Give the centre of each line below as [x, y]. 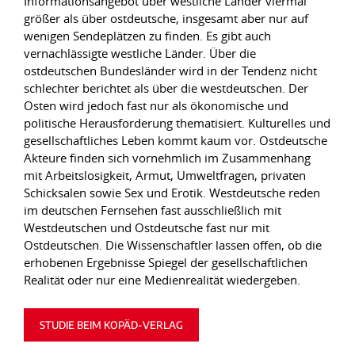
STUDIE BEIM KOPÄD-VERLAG [111, 325]
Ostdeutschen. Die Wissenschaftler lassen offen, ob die [173, 245]
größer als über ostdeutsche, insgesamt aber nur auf [166, 18]
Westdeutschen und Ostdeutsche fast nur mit [147, 227]
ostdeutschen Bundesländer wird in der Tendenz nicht [170, 71]
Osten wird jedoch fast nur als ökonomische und [156, 105]
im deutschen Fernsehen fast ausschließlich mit [153, 210]
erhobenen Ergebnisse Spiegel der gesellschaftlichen [166, 262]
